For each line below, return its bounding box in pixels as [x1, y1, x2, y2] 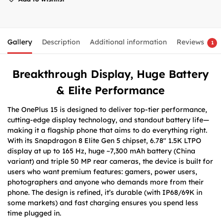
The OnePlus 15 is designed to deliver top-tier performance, [7, 105, 207, 114]
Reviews [177, 37, 204, 47]
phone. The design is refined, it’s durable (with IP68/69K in [7, 188, 202, 197]
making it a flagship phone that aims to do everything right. [7, 126, 207, 135]
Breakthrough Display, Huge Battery [12, 67, 209, 81]
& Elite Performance [56, 83, 165, 98]
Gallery [7, 37, 32, 47]
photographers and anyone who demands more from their [7, 178, 204, 187]
